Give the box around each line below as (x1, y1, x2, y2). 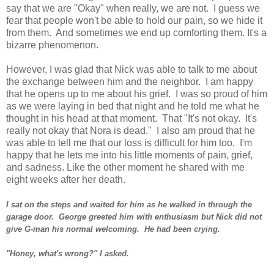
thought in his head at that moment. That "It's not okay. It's (6, 113, 257, 124)
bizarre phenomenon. (6, 39, 98, 50)
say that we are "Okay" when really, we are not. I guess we (6, 2, 260, 13)
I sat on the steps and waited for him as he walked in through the (6, 199, 252, 209)
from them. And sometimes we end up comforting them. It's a (6, 27, 267, 38)
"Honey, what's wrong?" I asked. (6, 248, 129, 258)
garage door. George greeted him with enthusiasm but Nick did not (6, 212, 262, 221)
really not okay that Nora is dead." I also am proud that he (6, 125, 255, 136)
